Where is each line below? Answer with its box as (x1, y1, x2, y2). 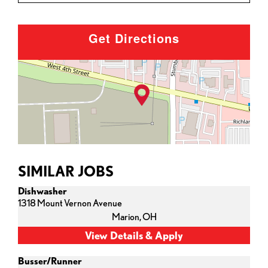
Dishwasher (18, 185, 67, 197)
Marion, (111, 211, 142, 223)
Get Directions (89, 29, 179, 47)
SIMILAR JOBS (18, 162, 114, 179)
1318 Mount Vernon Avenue (18, 197, 122, 209)
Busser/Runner (18, 255, 82, 267)
